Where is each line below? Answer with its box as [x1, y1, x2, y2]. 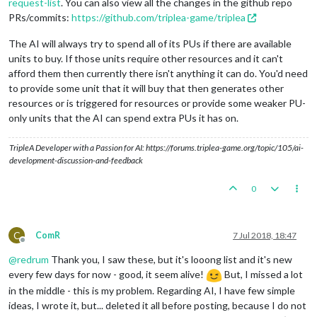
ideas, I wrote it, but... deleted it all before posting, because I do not [8, 299, 306, 311]
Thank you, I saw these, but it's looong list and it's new [49, 253, 292, 265]
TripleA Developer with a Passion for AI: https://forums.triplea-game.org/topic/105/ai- [9, 142, 304, 153]
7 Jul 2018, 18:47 [233, 229, 296, 241]
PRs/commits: [8, 11, 71, 23]
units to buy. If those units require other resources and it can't [8, 52, 283, 64]
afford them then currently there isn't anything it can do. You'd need [8, 67, 308, 79]
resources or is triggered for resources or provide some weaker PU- [8, 96, 306, 109]
